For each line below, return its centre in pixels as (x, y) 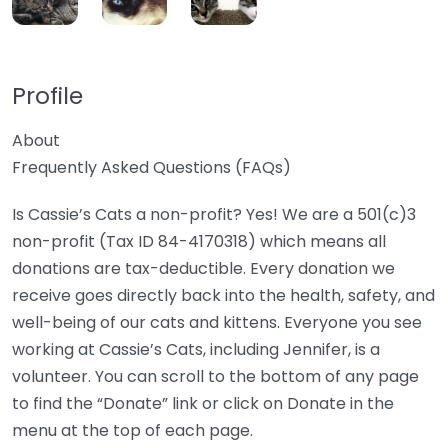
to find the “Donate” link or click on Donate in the (203, 404)
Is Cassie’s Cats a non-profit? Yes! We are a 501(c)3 (214, 215)
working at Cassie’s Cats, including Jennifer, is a (196, 350)
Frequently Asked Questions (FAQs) (151, 168)
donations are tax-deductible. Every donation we (203, 269)
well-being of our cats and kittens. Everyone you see (217, 323)
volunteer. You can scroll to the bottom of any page (215, 377)
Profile (47, 96)
